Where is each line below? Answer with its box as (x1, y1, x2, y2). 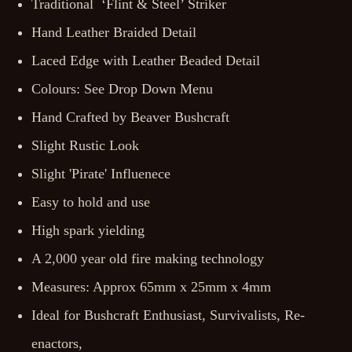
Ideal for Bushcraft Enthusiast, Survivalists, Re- (31, 307, 305, 323)
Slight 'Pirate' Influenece (31, 166, 174, 181)
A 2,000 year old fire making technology (31, 251, 264, 266)
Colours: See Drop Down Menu (31, 81, 213, 97)
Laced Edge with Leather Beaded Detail (31, 53, 260, 68)
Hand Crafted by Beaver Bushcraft (31, 109, 229, 125)
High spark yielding (31, 222, 145, 238)
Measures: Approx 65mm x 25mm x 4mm (31, 279, 271, 295)
